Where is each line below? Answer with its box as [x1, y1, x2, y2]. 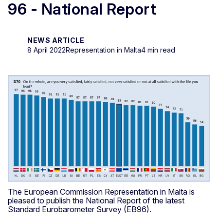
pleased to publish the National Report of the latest [8, 195, 184, 205]
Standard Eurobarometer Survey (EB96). [8, 204, 153, 214]
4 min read [141, 45, 175, 54]
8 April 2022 [27, 45, 66, 54]
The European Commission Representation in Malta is [8, 186, 195, 197]
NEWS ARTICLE [27, 36, 84, 44]
